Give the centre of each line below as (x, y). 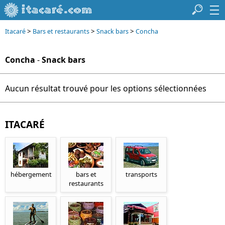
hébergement (31, 174)
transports (141, 174)
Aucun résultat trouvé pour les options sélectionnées (106, 88)
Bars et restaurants (61, 31)
